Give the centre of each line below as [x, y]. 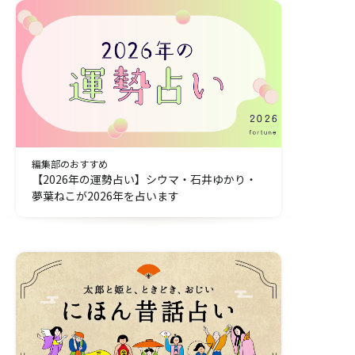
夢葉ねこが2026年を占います [105, 196]
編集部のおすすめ [70, 164]
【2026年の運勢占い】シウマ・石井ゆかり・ [144, 179]
